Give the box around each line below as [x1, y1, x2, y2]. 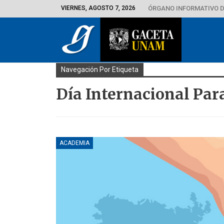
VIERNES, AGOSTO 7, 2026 [61, 4, 135, 11]
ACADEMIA [59, 139, 89, 146]
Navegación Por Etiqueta [61, 65, 138, 73]
